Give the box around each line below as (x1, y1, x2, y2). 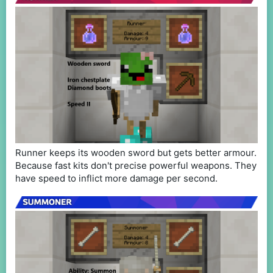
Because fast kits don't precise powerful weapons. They (15, 160, 257, 172)
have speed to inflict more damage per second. (15, 172, 218, 185)
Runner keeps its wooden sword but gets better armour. (15, 147, 257, 159)
